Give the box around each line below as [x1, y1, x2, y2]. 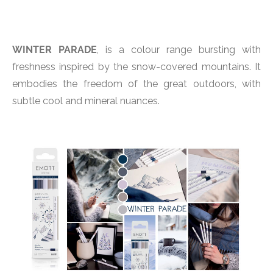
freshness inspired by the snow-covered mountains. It [12, 60, 261, 73]
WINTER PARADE [12, 43, 97, 55]
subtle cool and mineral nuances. [12, 94, 160, 107]
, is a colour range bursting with [97, 43, 261, 55]
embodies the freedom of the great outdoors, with [12, 77, 261, 90]
